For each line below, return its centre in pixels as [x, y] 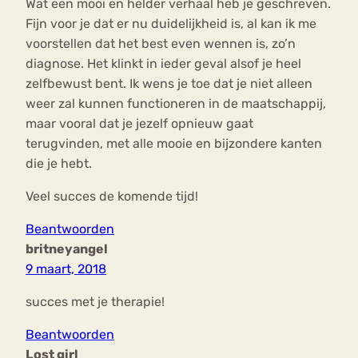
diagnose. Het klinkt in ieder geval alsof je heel [163, 64]
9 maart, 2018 [66, 269]
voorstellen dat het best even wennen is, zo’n [161, 44]
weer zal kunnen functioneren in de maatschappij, [176, 104]
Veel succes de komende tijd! [112, 197]
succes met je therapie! [95, 302]
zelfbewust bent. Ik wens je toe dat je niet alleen [169, 84]
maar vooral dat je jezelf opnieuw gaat [139, 124]
